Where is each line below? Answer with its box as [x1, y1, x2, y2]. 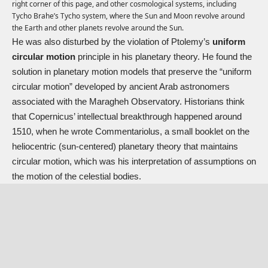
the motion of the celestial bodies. [12, 171, 141, 182]
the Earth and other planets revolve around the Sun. [12, 23, 184, 33]
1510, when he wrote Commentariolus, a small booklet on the [12, 126, 249, 137]
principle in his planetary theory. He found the [75, 51, 252, 62]
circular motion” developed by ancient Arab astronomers [12, 81, 230, 92]
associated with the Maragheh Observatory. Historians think [12, 96, 245, 107]
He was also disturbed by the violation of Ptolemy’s [12, 36, 212, 47]
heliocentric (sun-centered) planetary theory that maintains [12, 141, 238, 152]
